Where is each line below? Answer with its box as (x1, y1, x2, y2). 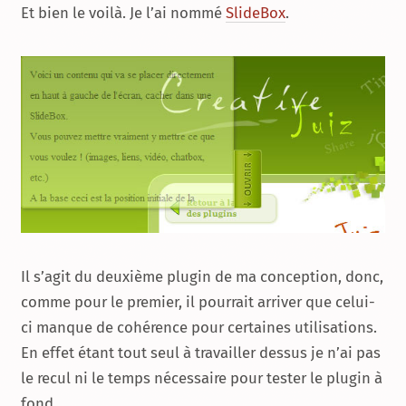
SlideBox (226, 3, 285, 22)
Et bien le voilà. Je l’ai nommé (21, 3, 226, 22)
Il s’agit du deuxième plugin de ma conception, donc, (21, 266, 383, 285)
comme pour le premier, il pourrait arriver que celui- (21, 292, 375, 311)
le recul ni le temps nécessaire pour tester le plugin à (21, 368, 382, 387)
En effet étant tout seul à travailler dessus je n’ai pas (21, 343, 381, 362)
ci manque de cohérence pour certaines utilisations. (21, 317, 377, 336)
